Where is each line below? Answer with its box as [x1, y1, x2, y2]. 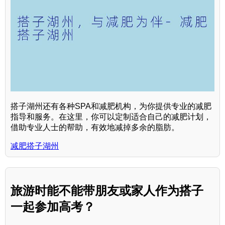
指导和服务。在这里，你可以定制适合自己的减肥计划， [11, 113, 211, 122]
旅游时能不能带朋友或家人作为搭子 [11, 183, 203, 197]
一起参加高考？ [11, 199, 95, 213]
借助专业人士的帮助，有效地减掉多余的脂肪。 [11, 123, 179, 132]
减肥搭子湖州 [11, 142, 59, 151]
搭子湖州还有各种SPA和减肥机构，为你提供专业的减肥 [11, 102, 211, 111]
